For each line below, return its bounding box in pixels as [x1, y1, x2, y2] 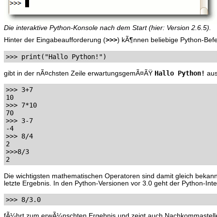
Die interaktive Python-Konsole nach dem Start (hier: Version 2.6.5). [4, 24, 211, 31]
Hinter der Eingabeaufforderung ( [4, 36, 106, 44]
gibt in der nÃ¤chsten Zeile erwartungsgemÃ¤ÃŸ [4, 69, 155, 77]
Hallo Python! [155, 69, 205, 77]
